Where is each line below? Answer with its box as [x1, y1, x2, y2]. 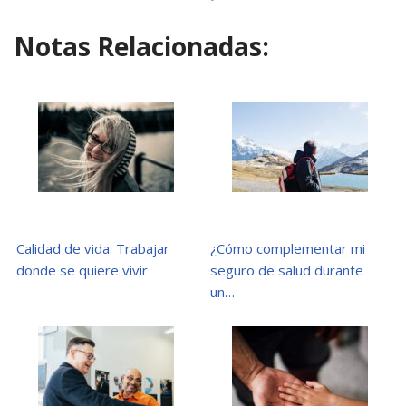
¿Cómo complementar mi [210, 238, 365, 257]
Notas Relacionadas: [14, 28, 269, 63]
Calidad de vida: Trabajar [16, 238, 169, 257]
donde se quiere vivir [16, 260, 148, 279]
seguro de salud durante [210, 260, 363, 279]
